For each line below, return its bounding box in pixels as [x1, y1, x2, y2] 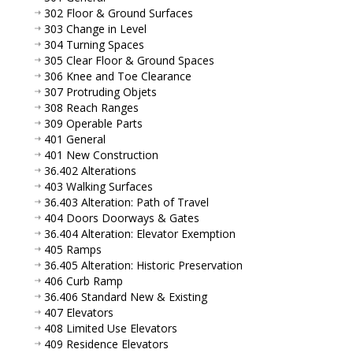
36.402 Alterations [44, 162, 136, 178]
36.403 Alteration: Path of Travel [44, 194, 209, 210]
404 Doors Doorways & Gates [44, 210, 199, 225]
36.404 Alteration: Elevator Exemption [44, 225, 236, 241]
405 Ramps [44, 241, 102, 257]
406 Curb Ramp [44, 273, 123, 288]
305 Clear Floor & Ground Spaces [44, 52, 214, 68]
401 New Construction [44, 147, 158, 162]
